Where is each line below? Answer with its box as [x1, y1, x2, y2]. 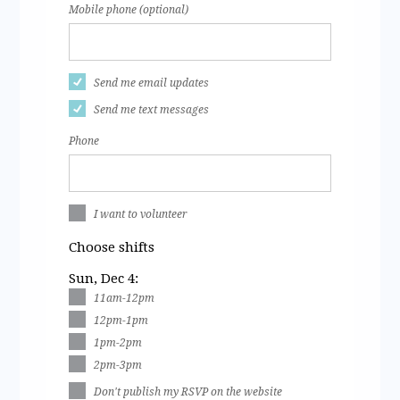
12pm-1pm [94, 313, 149, 327]
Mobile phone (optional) [69, 3, 189, 16]
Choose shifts [69, 238, 155, 255]
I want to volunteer [94, 207, 188, 221]
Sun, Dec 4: [69, 270, 139, 287]
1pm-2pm [94, 336, 143, 349]
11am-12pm [94, 291, 155, 304]
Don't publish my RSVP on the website [94, 385, 283, 398]
